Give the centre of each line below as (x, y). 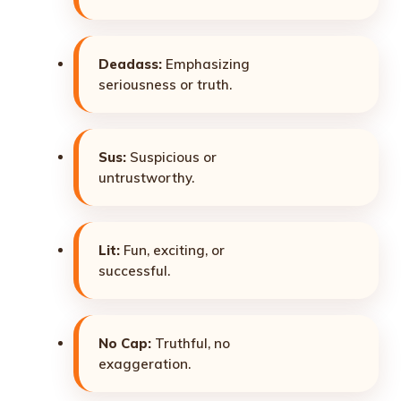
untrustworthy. (146, 177)
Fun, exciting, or (172, 250)
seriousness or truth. (165, 84)
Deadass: (130, 64)
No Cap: (125, 343)
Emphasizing (206, 64)
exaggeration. (145, 363)
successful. (134, 270)
